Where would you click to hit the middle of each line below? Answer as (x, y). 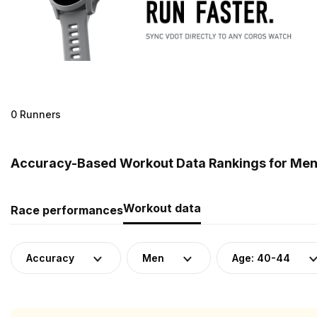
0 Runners (36, 114)
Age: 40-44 (261, 258)
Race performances (67, 210)
